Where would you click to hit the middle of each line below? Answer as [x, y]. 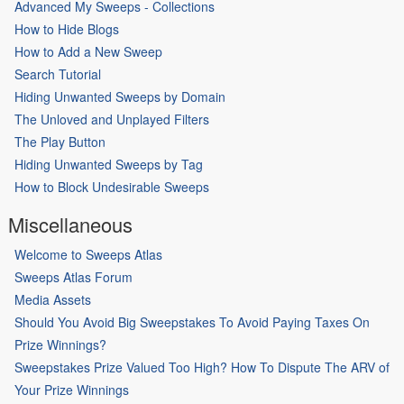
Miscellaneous [70, 224]
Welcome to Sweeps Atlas [88, 254]
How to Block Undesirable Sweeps [112, 186]
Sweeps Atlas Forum [73, 276]
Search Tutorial [58, 73]
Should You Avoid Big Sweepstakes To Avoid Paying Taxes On [192, 321]
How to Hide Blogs [67, 28]
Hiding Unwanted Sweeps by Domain [120, 96]
